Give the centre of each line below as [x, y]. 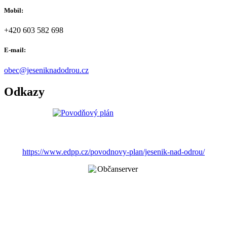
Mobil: [14, 11]
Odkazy [24, 91]
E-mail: [15, 50]
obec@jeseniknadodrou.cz [46, 70]
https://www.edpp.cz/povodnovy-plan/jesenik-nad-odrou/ [113, 152]
